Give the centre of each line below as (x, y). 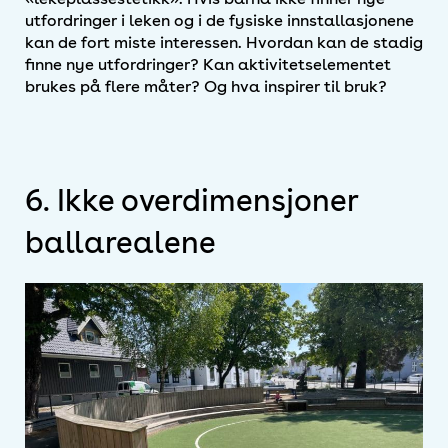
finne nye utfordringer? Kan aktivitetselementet (208, 64)
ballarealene (120, 241)
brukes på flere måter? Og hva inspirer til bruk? (206, 86)
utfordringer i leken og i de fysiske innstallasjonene (219, 20)
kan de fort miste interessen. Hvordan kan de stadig (224, 42)
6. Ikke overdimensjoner (191, 199)
